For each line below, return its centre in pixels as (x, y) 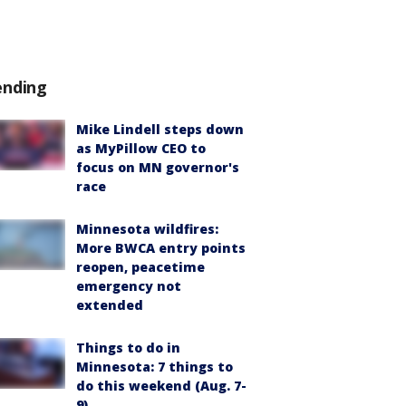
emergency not (129, 286)
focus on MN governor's (158, 167)
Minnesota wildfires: (147, 229)
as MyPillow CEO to (141, 148)
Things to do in (128, 348)
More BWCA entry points (161, 248)
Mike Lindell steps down (160, 129)
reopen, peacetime (140, 267)
